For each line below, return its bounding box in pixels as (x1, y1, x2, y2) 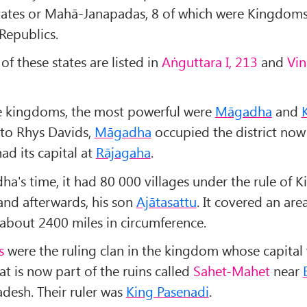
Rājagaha (95, 143, 151, 162)
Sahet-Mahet (193, 261, 270, 280)
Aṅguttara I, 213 (161, 52, 258, 71)
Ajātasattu (136, 191, 197, 210)
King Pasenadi (125, 282, 209, 301)
